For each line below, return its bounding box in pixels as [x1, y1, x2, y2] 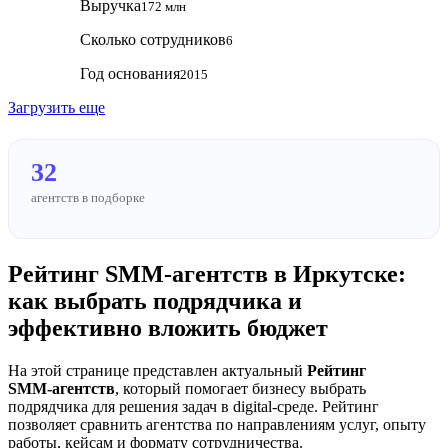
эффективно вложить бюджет [8, 314, 328, 341]
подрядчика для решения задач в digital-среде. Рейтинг [8, 397, 379, 415]
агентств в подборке [31, 189, 145, 205]
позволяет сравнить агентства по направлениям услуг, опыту [8, 415, 426, 433]
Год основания [80, 64, 180, 82]
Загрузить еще [8, 98, 105, 116]
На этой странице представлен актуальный [8, 361, 307, 379]
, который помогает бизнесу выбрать [115, 379, 366, 397]
